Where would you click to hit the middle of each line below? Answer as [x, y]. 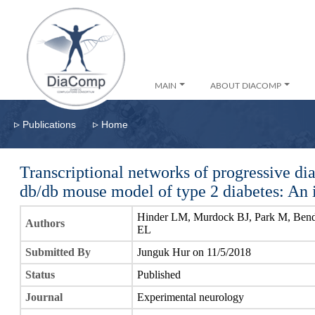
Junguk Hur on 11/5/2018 [194, 252]
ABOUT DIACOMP [246, 86]
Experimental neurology [191, 297]
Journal [44, 297]
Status [40, 275]
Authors [45, 223]
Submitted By [58, 252]
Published [159, 275]
